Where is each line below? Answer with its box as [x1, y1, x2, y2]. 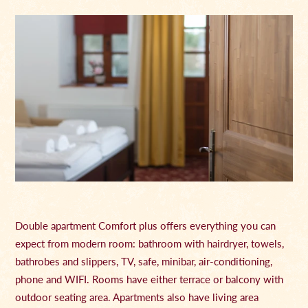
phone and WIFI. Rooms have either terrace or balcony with [15, 272, 284, 287]
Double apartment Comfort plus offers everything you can [15, 218, 276, 234]
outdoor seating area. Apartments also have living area [15, 289, 259, 305]
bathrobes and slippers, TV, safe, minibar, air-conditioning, [15, 254, 273, 269]
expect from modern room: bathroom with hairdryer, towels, [15, 236, 285, 252]
